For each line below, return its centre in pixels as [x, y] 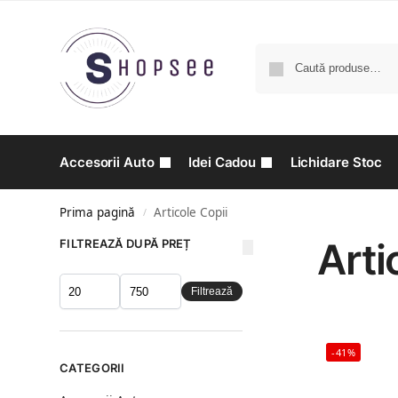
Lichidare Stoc [336, 162]
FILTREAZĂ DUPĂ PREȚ [126, 243]
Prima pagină [97, 212]
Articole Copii [191, 212]
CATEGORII [92, 368]
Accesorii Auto [107, 162]
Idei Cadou [223, 162]
